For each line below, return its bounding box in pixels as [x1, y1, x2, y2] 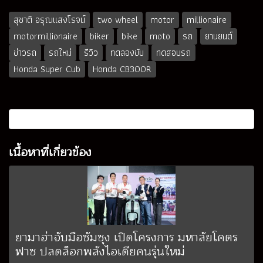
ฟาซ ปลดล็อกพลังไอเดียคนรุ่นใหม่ [15, 241, 185, 261]
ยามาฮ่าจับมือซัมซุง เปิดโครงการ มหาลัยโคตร [15, 227, 238, 247]
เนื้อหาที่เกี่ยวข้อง [9, 142, 92, 162]
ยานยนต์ [205, 28, 232, 43]
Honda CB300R [93, 61, 151, 76]
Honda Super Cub [14, 61, 80, 76]
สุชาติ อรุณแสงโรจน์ [14, 12, 85, 27]
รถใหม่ [49, 45, 72, 60]
